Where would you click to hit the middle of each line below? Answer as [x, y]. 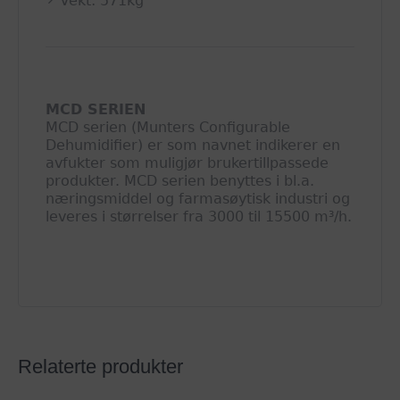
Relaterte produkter [100, 367]
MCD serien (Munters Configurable [168, 128]
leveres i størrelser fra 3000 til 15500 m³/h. [199, 217]
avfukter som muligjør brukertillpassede [187, 163]
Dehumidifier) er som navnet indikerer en [193, 146]
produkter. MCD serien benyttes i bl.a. [180, 181]
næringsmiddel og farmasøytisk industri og [198, 199]
